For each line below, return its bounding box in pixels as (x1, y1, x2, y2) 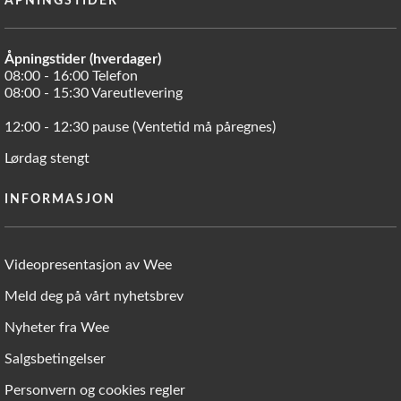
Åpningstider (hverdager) (4, 51, 161, 66)
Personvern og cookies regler (4, 383, 185, 398)
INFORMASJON (4, 193, 115, 207)
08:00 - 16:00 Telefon (4, 68, 138, 83)
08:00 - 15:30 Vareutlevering (4, 85, 183, 100)
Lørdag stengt (4, 150, 90, 166)
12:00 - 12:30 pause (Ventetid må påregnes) (4, 119, 276, 134)
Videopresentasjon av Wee (4, 258, 172, 273)
